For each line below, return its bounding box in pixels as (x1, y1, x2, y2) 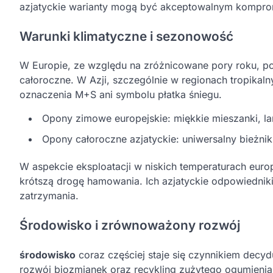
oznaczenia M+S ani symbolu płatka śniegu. (19, 88, 222, 101)
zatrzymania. (19, 190, 79, 202)
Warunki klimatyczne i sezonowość (19, 28, 233, 44)
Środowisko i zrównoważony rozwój (19, 218, 240, 233)
